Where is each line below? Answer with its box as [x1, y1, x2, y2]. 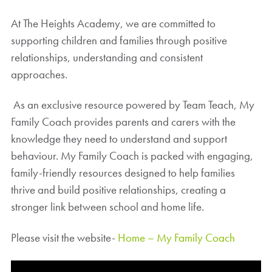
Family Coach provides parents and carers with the [10, 114, 236, 130]
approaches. [10, 66, 67, 82]
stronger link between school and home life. [10, 199, 204, 215]
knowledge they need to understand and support [10, 131, 227, 147]
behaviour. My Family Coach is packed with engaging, [10, 148, 253, 164]
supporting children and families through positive [10, 32, 227, 48]
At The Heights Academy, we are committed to [10, 15, 216, 31]
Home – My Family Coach [117, 230, 235, 246]
